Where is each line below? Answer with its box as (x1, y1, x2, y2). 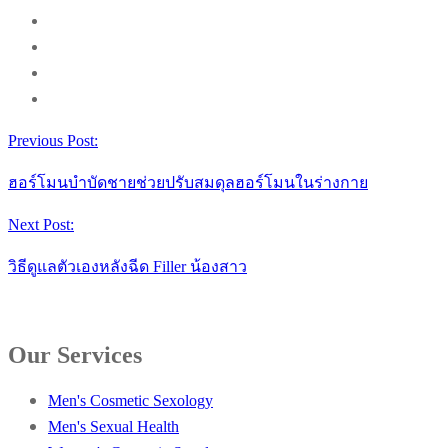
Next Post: (8, 215, 74, 233)
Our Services (8, 341, 142, 368)
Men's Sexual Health (48, 417, 179, 435)
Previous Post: (8, 131, 98, 149)
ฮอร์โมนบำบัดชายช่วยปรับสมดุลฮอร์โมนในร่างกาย (8, 173, 368, 191)
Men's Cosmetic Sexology (48, 391, 213, 409)
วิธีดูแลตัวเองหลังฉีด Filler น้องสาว (8, 257, 247, 275)
